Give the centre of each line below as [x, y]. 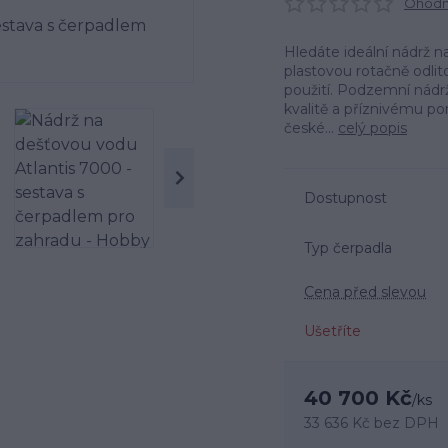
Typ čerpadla [348, 247]
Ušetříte [332, 331]
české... [311, 128]
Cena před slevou [365, 292]
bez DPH [406, 423]
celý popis [372, 128]
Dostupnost [345, 198]
